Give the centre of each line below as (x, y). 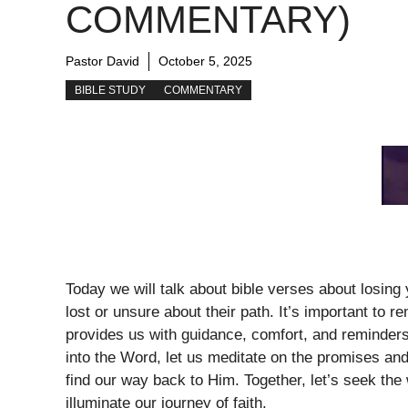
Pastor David (102, 61)
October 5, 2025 (205, 61)
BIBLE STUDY (110, 91)
